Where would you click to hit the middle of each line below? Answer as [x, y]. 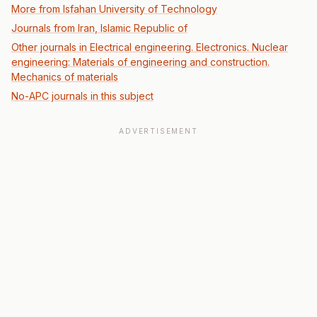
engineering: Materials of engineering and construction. [140, 62]
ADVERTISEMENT [158, 131]
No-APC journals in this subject [82, 96]
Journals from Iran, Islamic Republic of [99, 28]
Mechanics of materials [65, 77]
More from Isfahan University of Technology [114, 9]
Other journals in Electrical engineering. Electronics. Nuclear [150, 47]
